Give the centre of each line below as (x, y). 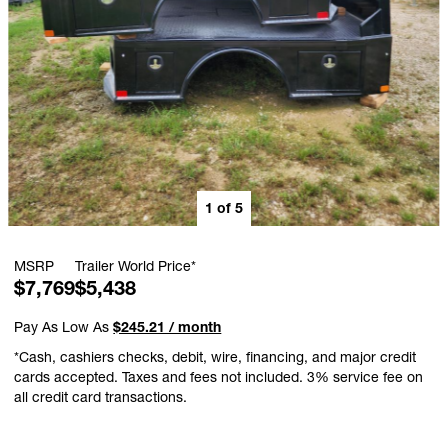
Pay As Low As (64, 327)
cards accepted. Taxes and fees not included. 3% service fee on (219, 377)
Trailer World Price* (136, 266)
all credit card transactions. (101, 397)
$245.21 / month (167, 327)
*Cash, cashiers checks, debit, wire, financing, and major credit (215, 357)
